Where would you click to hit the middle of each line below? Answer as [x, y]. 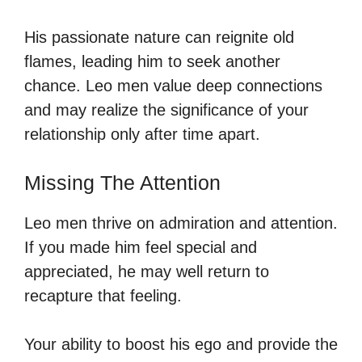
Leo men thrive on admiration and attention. [181, 223]
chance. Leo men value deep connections [173, 85]
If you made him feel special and [141, 247]
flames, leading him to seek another [152, 61]
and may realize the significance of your [166, 109]
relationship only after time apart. [142, 134]
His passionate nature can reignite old [159, 37]
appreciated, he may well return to [147, 271]
